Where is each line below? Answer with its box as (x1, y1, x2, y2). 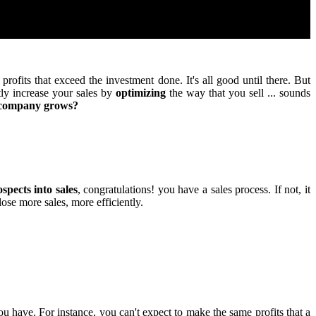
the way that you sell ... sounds (166, 86, 310, 99)
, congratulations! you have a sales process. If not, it (77, 183, 311, 195)
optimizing (116, 86, 166, 99)
